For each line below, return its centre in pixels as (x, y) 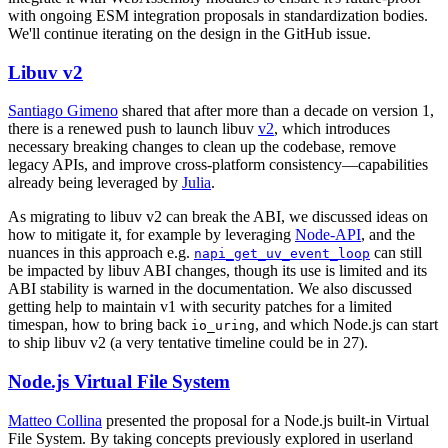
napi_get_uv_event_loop (282, 254)
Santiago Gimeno (63, 111)
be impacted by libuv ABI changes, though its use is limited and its (217, 271)
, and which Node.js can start (346, 325)
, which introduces (332, 129)
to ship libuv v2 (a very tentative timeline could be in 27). (188, 343)
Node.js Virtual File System (119, 381)
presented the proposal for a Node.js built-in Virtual (265, 420)
